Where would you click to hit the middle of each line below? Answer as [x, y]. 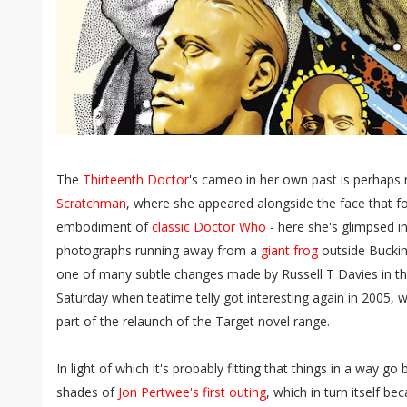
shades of [87, 392]
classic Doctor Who [209, 227]
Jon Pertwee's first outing [192, 392]
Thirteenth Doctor [136, 179]
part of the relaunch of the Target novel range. [193, 321]
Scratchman [91, 203]
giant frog [289, 250]
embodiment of [104, 227]
